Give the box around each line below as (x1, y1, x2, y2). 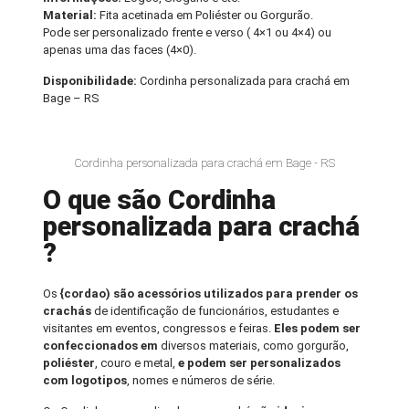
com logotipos (43, 373, 128, 388)
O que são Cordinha (43, 184, 277, 216)
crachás (43, 304, 92, 319)
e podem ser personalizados (178, 356, 341, 371)
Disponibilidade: (43, 74, 141, 89)
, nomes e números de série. (127, 373, 276, 388)
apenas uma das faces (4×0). (43, 43, 197, 58)
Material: (43, 8, 98, 23)
